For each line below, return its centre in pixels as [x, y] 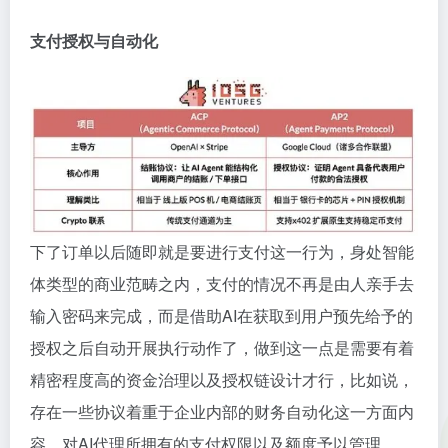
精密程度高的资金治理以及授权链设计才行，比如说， [222, 379]
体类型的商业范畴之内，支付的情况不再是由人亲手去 [222, 283]
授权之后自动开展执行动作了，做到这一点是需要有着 [222, 347]
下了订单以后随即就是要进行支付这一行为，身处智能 [222, 251]
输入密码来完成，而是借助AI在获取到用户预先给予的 [221, 315]
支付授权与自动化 [94, 41]
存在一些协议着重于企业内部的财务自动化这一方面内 [222, 411]
